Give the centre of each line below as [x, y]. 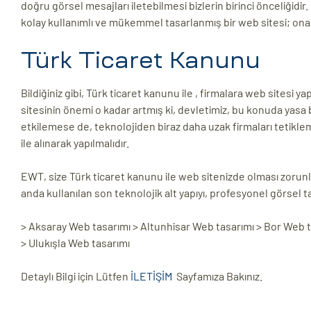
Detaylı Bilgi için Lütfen [76, 276]
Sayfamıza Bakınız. [219, 276]
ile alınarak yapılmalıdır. [75, 143]
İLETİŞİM [153, 276]
